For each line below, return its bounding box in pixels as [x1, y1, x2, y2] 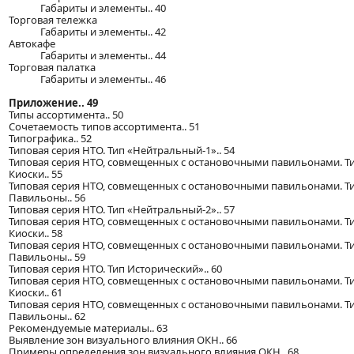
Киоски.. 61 [9, 284, 62, 299]
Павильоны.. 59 [9, 249, 85, 264]
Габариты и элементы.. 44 [40, 47, 166, 62]
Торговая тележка [9, 12, 97, 27]
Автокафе [9, 36, 55, 51]
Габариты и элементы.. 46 [40, 71, 166, 86]
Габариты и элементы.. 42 [40, 24, 166, 39]
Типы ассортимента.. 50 [9, 107, 123, 122]
